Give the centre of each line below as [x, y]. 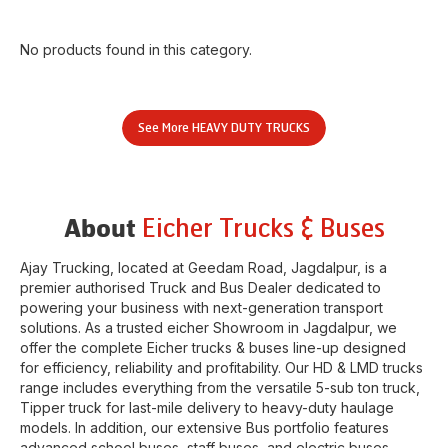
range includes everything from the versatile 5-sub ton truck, [220, 387]
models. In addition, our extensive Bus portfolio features [204, 427]
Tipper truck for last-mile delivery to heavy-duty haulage [207, 407]
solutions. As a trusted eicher [116, 327]
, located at [149, 267]
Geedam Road [235, 267]
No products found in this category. [136, 49]
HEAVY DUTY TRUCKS [251, 128]
